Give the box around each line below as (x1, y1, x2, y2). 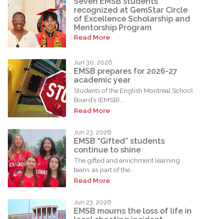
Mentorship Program (74, 22, 152, 32)
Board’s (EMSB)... (74, 95, 124, 104)
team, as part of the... (74, 165, 134, 174)
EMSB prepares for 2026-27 (74, 66, 177, 76)
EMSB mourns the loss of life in (74, 206, 192, 216)
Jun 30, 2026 (74, 59, 112, 66)
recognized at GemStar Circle (74, 5, 188, 15)
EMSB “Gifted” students (74, 136, 165, 146)
